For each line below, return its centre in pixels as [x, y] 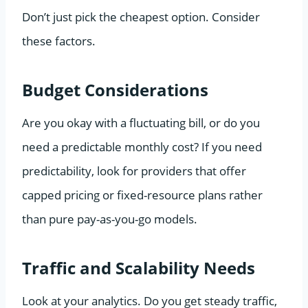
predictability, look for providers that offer [134, 170]
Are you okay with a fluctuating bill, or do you [141, 122]
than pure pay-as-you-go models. [110, 219]
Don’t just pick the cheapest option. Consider [141, 16]
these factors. [59, 41]
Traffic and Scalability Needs [139, 267]
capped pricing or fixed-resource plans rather [142, 195]
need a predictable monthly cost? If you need [142, 146]
